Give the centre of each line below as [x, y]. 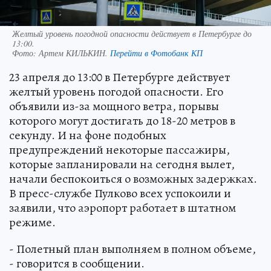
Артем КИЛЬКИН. [74, 53]
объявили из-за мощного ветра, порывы [114, 106]
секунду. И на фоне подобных [88, 135]
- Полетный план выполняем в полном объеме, [132, 249]
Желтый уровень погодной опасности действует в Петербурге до [132, 34]
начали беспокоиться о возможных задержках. [133, 179]
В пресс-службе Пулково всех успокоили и [120, 194]
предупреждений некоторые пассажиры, [119, 150]
